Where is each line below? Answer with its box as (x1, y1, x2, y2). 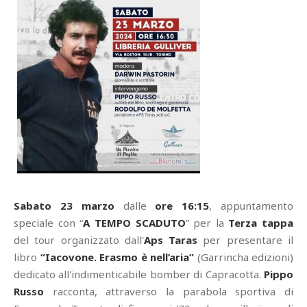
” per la (185, 216, 229, 230)
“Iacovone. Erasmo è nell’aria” (40, 250, 194, 265)
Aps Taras (143, 233, 204, 247)
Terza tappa (228, 216, 293, 230)
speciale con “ (14, 216, 84, 230)
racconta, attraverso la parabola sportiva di (44, 284, 293, 299)
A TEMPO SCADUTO (83, 216, 186, 230)
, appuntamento (209, 199, 294, 213)
